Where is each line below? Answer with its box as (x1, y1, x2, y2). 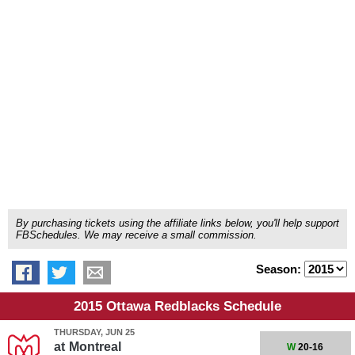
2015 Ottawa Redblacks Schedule (74, 299, 281, 314)
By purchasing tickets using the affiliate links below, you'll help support (16, 217, 339, 229)
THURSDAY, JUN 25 (53, 327, 135, 337)
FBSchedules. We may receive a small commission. (16, 229, 257, 241)
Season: (256, 262, 304, 276)
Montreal (68, 340, 121, 353)
